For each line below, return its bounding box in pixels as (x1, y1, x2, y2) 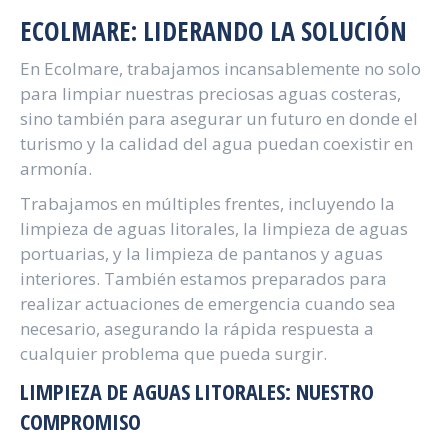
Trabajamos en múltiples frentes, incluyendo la (20, 192, 395, 215)
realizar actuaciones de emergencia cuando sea (20, 292, 396, 315)
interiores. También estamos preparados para (20, 267, 387, 290)
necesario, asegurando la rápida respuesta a (20, 317, 374, 340)
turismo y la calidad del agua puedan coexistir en (20, 132, 413, 155)
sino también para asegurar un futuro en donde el (20, 107, 418, 130)
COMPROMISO (20, 406, 141, 436)
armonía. (20, 157, 92, 180)
